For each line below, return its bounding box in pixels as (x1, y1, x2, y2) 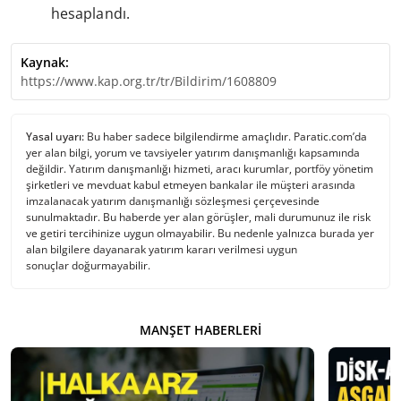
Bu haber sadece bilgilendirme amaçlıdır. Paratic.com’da (84, 129, 367, 145)
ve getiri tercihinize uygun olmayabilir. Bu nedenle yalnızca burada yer (26, 226, 374, 242)
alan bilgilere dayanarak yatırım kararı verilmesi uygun (26, 242, 297, 258)
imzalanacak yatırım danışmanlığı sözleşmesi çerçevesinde (26, 193, 320, 209)
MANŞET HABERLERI (140, 321, 261, 339)
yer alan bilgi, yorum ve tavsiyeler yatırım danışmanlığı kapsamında (26, 145, 360, 161)
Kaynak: (21, 54, 69, 72)
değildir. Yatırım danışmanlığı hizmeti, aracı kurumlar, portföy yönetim (26, 161, 373, 177)
